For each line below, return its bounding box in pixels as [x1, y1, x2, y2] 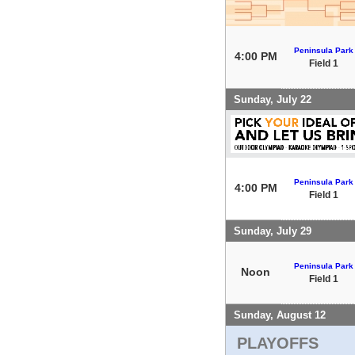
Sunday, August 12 [234, 308, 326, 321]
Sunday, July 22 [234, 93, 311, 105]
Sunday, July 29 [234, 224, 311, 237]
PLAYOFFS [237, 334, 319, 352]
